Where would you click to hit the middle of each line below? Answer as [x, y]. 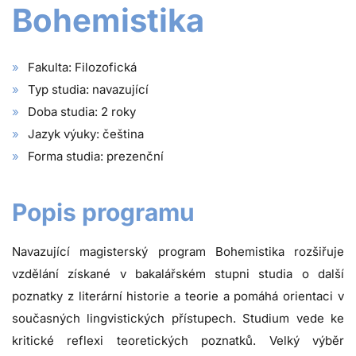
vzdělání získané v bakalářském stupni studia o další [178, 274]
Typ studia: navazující [88, 90]
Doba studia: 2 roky [82, 112]
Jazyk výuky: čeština [86, 134]
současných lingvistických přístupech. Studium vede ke [178, 319]
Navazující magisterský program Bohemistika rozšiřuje [178, 252]
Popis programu [103, 213]
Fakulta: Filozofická [82, 68]
